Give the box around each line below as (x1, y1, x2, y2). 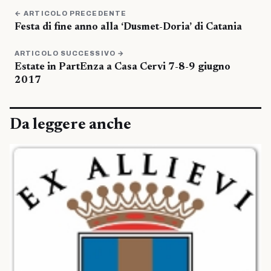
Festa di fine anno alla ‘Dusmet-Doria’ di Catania (15, 22, 242, 33)
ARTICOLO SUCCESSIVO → (15, 50, 125, 57)
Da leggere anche (10, 117, 131, 134)
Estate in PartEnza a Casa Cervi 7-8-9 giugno (15, 62, 230, 73)
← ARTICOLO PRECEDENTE (15, 10, 127, 18)
